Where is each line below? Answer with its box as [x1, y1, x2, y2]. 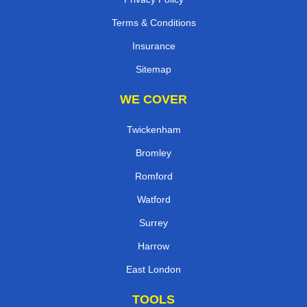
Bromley [136, 147, 171, 158]
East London [126, 263, 181, 275]
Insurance [132, 40, 175, 51]
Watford [136, 193, 171, 205]
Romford [134, 170, 173, 182]
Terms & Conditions [111, 16, 196, 28]
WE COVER [120, 92, 187, 106]
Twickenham [126, 123, 181, 135]
